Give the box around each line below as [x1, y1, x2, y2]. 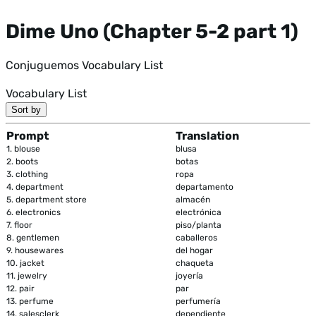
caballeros [176, 232, 217, 243]
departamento [176, 181, 233, 192]
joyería [176, 270, 203, 281]
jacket [20, 257, 44, 268]
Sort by [11, 104, 41, 115]
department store [16, 194, 87, 205]
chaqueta [176, 257, 214, 268]
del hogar [176, 245, 213, 255]
